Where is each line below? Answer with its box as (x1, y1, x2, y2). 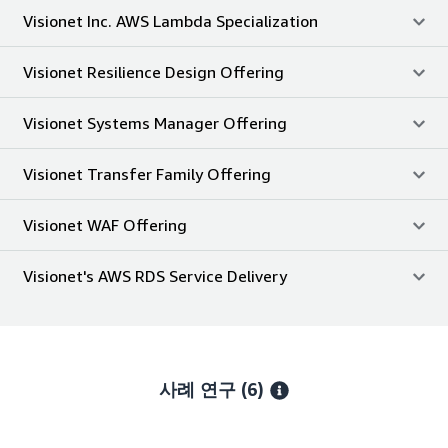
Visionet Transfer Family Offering (23, 163, 271, 184)
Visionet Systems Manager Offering (23, 112, 287, 133)
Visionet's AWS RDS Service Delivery (23, 265, 287, 286)
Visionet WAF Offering (23, 214, 187, 235)
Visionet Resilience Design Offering (23, 61, 284, 82)
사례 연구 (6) (158, 377, 269, 400)
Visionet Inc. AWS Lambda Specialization (23, 10, 318, 31)
